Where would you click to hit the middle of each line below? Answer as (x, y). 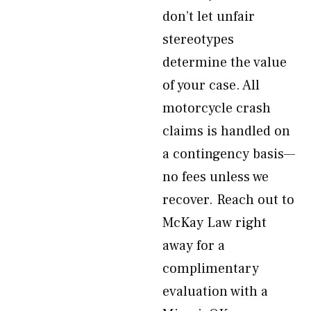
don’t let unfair (209, 17)
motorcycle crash (217, 108)
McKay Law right (215, 223)
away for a (194, 246)
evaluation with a (215, 292)
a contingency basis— (229, 154)
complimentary (211, 269)
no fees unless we (216, 177)
